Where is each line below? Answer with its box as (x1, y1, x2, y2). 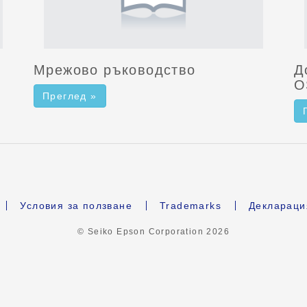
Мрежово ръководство (34, 62, 196, 77)
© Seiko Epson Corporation (77, 226, 207, 236)
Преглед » (42, 90, 97, 101)
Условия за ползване (20, 199, 133, 211)
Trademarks (160, 199, 222, 211)
